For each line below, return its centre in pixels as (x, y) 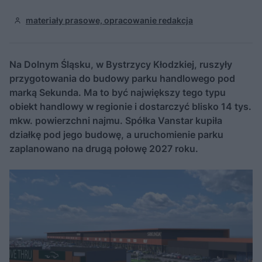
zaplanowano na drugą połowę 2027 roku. (104, 149)
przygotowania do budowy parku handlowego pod (122, 78)
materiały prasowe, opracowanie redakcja (109, 20)
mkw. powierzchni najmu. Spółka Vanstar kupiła (116, 120)
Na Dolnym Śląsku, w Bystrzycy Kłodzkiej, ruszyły (121, 64)
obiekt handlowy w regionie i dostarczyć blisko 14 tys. (130, 106)
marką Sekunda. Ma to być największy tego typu (118, 92)
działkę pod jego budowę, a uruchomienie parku (116, 135)
